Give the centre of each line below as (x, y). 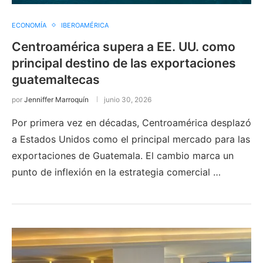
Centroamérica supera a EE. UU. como (124, 46)
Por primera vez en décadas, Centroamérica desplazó (131, 122)
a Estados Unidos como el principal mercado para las (131, 139)
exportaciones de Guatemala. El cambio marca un (123, 155)
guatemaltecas (56, 79)
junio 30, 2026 (128, 99)
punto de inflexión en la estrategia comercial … (116, 172)
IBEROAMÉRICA (85, 25)
